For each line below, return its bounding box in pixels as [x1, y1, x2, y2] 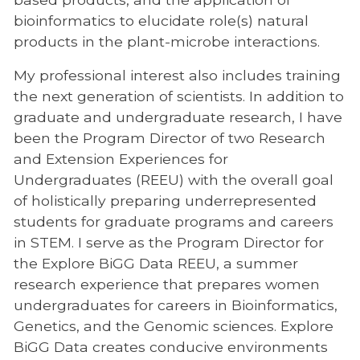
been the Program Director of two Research [13, 129, 325, 147]
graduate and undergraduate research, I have [13, 108, 342, 126]
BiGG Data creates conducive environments [13, 338, 328, 356]
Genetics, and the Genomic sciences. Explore [13, 317, 333, 335]
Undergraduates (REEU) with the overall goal [13, 171, 333, 189]
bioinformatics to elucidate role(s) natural [13, 12, 309, 30]
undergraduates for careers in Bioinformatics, [13, 297, 337, 314]
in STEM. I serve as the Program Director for [13, 234, 324, 252]
